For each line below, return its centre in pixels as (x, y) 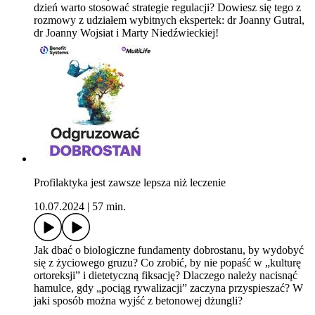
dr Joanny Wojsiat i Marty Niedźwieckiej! (126, 33)
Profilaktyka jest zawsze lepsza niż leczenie (130, 183)
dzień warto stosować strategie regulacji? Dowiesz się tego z (167, 8)
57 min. (109, 207)
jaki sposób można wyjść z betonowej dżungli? (138, 301)
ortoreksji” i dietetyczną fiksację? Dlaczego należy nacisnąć (166, 276)
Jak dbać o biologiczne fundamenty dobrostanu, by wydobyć (169, 250)
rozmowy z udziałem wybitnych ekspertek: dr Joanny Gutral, (169, 20)
